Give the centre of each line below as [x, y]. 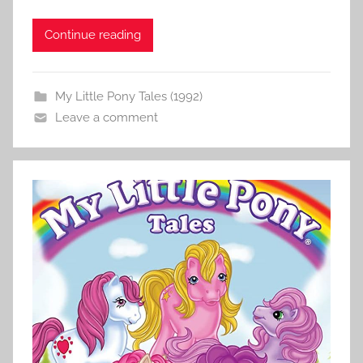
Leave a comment [106, 117]
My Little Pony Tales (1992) [128, 96]
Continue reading [93, 35]
